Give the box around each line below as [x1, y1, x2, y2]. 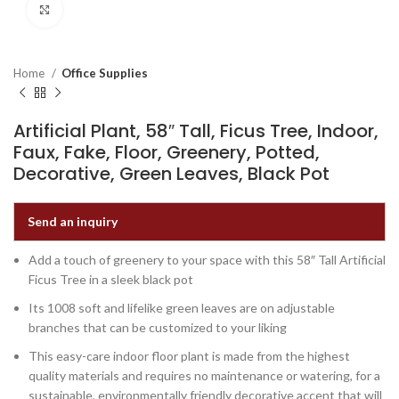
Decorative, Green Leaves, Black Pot [13, 161, 330, 186]
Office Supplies [61, 66, 148, 80]
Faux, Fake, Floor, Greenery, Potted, [13, 140, 320, 165]
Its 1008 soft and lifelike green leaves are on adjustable [28, 300, 335, 315]
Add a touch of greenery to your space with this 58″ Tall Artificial [28, 252, 386, 267]
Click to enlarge [62, 3, 151, 17]
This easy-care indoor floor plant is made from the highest [28, 348, 350, 363]
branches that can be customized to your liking [28, 320, 287, 335]
